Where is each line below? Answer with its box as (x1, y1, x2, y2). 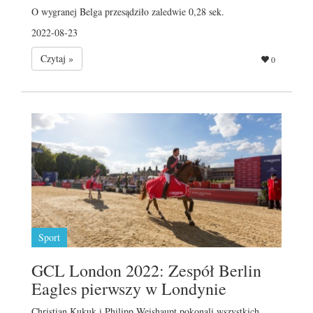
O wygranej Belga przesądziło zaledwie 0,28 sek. (31, 4, 224, 18)
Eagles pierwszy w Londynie (31, 277, 226, 300)
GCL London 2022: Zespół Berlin (31, 259, 261, 282)
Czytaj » (41, 51, 73, 65)
